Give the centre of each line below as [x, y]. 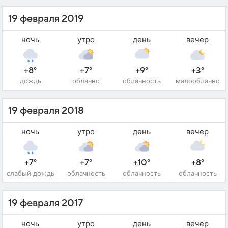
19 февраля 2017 [46, 203]
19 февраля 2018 [46, 111]
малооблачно [197, 81]
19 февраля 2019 [46, 19]
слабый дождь [30, 173]
